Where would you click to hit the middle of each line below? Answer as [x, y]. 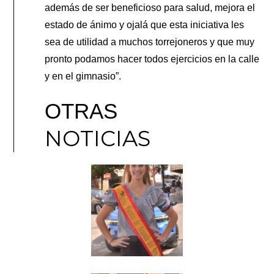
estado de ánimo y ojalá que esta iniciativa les [145, 24]
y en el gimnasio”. [83, 76]
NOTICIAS [98, 138]
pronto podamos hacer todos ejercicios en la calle [152, 59]
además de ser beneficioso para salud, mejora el [150, 7]
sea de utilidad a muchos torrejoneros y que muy [150, 42]
